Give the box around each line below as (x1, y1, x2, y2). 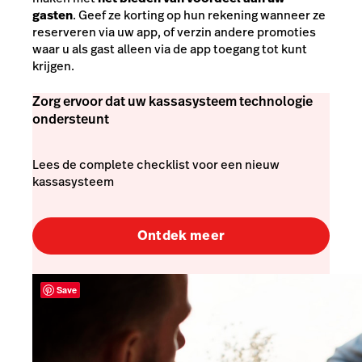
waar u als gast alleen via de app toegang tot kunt (32, 40, 307, 58)
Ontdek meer (137, 226, 225, 246)
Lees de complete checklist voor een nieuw (32, 155, 280, 173)
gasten (32, 6, 73, 24)
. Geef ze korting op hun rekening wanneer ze (73, 6, 326, 24)
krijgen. (32, 57, 74, 75)
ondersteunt (32, 109, 109, 128)
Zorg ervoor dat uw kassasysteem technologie (32, 91, 313, 111)
